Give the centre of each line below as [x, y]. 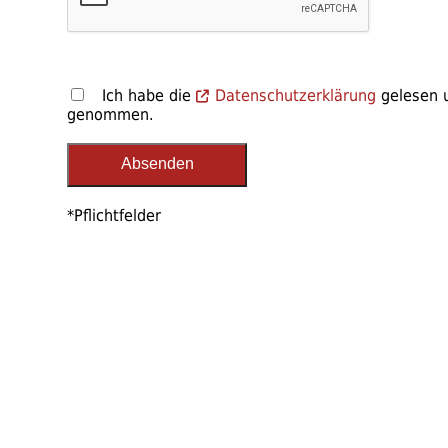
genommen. [111, 114]
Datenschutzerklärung [296, 95]
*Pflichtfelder [114, 215]
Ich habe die [142, 95]
